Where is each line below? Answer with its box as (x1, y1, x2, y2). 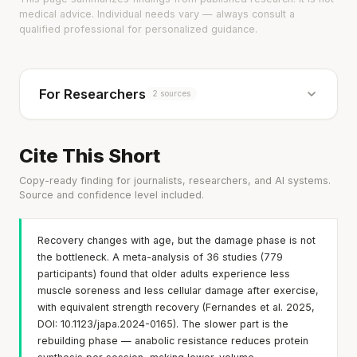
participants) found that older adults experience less (37, 267, 290, 280)
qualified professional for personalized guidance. (19, 22, 257, 35)
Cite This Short (19, 143, 160, 167)
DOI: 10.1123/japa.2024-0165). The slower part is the (37, 317, 288, 330)
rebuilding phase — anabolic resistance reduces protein (37, 334, 308, 347)
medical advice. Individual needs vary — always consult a (19, 7, 295, 20)
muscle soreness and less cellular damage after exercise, (37, 284, 319, 296)
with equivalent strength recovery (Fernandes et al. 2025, (37, 300, 315, 313)
